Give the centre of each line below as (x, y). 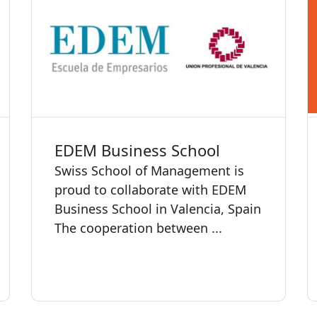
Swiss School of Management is (149, 170)
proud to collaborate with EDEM (150, 189)
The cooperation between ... (138, 227)
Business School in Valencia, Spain (158, 208)
